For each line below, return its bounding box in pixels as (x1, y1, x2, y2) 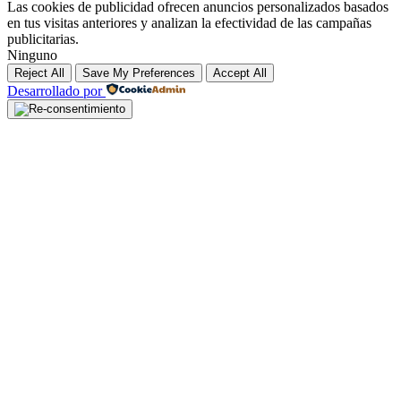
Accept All (213, 65, 267, 80)
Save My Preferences (82, 65, 195, 80)
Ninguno (7, 47, 57, 63)
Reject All (14, 65, 64, 80)
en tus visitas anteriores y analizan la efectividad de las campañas (7, 14, 371, 30)
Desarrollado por (7, 82, 102, 98)
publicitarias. (7, 30, 79, 47)
